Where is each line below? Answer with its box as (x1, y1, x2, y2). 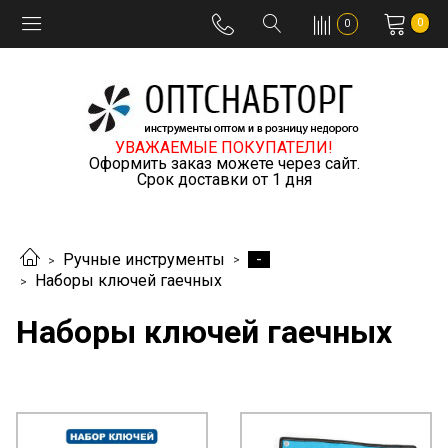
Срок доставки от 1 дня (136, 170, 312, 189)
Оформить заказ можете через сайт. (88, 154, 360, 173)
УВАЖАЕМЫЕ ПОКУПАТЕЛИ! (115, 138, 333, 157)
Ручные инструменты (63, 250, 225, 270)
